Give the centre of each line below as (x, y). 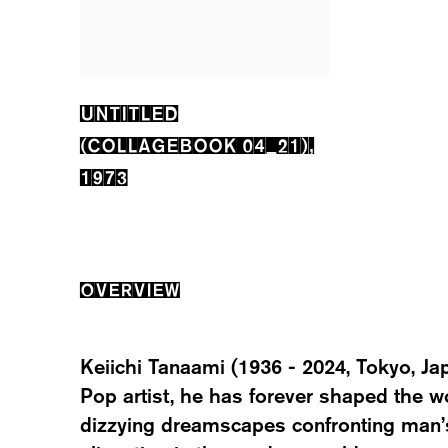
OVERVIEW (130, 288)
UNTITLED (129, 111)
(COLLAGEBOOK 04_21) (194, 143)
